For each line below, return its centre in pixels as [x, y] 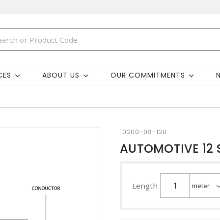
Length [145, 186]
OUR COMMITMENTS [148, 75]
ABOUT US [61, 75]
